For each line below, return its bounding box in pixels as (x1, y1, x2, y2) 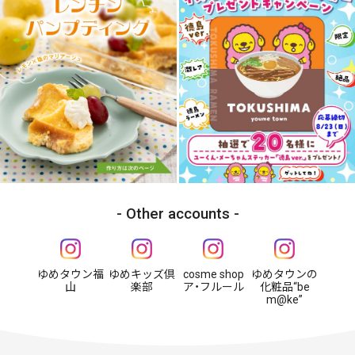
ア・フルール (182, 281, 244, 294)
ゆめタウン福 (37, 268, 104, 281)
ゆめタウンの (251, 268, 318, 281)
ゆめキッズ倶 (109, 268, 175, 281)
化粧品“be (259, 281, 310, 294)
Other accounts (125, 205, 230, 223)
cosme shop (182, 268, 244, 281)
